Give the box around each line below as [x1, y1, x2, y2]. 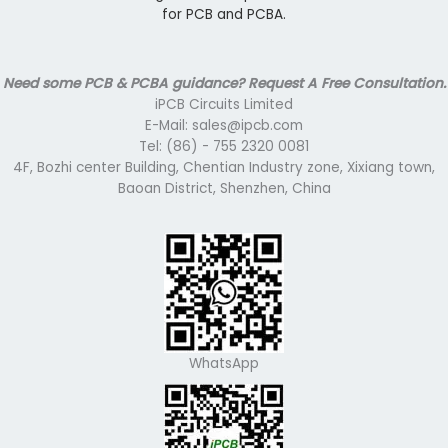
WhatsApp [189, 353, 259, 373]
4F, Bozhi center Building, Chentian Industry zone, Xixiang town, [13, 157, 435, 177]
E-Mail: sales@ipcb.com [145, 115, 303, 135]
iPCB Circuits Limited [155, 94, 293, 114]
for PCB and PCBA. [162, 4, 286, 24]
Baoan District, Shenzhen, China [117, 178, 331, 198]
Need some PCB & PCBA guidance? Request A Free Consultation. [2, 73, 446, 93]
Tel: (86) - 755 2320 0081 [139, 136, 309, 156]
